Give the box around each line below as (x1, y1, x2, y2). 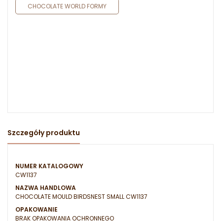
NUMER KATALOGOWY (15, 162, 83, 171)
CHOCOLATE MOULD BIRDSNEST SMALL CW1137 (15, 192, 147, 201)
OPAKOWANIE (15, 205, 58, 214)
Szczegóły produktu (7, 128, 80, 138)
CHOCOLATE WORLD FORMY (28, 2, 107, 11)
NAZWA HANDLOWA (15, 184, 76, 192)
